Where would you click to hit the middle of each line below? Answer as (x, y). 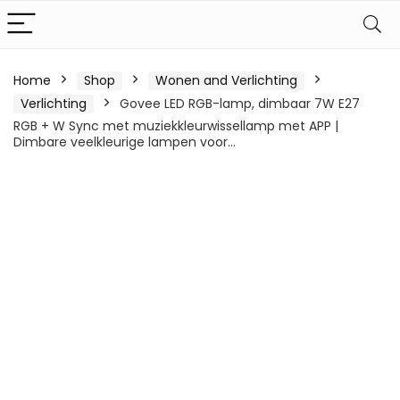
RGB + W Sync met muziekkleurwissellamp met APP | (176, 126)
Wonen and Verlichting (226, 80)
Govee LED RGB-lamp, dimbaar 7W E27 (240, 104)
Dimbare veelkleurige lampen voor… (125, 142)
